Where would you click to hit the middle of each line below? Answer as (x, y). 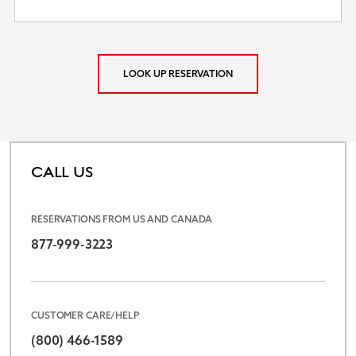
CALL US (62, 172)
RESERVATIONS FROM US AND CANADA (122, 219)
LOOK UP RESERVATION (178, 74)
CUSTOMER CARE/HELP (85, 315)
